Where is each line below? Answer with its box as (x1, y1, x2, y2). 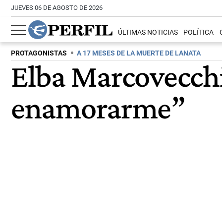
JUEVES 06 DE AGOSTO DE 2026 (11, 4, 103, 11)
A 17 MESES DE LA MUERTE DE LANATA (77, 49, 201, 57)
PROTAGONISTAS (11, 49, 67, 57)
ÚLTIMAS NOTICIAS (118, 28, 178, 37)
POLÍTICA (183, 28, 214, 37)
